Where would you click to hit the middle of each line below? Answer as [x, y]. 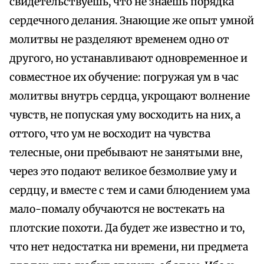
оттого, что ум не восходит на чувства [110, 134]
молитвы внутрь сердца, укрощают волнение [130, 96]
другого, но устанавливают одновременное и [128, 59]
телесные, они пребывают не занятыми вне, [126, 153]
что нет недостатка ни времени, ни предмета [129, 247]
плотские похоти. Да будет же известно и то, [127, 228]
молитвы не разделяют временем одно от [119, 40]
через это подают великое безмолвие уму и [123, 172]
